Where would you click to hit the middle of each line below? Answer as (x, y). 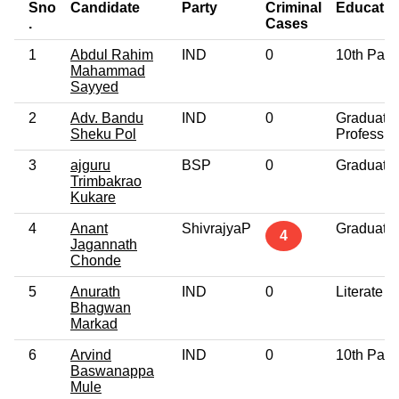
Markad (94, 323)
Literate (359, 291)
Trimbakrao (106, 181)
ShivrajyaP (216, 228)
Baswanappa (112, 370)
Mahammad (108, 70)
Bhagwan (101, 307)
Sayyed (94, 86)
